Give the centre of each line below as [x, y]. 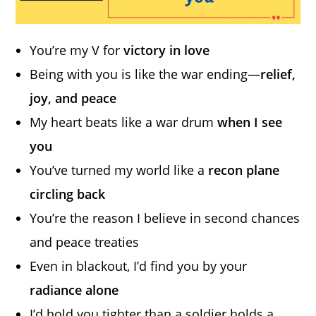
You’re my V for [77, 50]
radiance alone [74, 290]
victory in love [167, 50]
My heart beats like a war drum [124, 122]
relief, [278, 74]
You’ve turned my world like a [119, 170]
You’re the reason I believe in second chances [165, 218]
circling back [68, 194]
